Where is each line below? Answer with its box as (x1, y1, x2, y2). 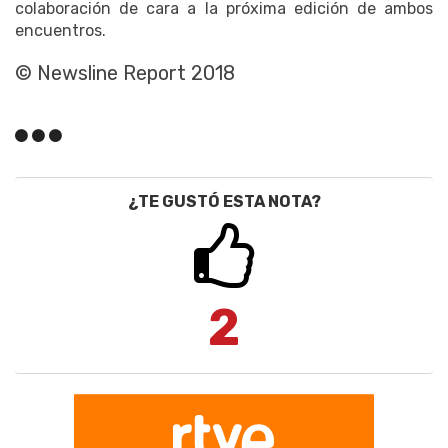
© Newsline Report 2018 (15, 61, 235, 86)
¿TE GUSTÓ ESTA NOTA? (127, 192, 321, 212)
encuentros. (15, 21, 106, 41)
